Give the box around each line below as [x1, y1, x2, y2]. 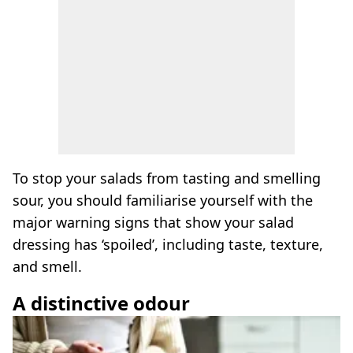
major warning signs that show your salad [13, 213, 294, 232]
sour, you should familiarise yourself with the [13, 191, 313, 210]
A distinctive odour [13, 290, 190, 316]
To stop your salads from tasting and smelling [13, 169, 321, 188]
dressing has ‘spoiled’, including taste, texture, [13, 235, 323, 254]
